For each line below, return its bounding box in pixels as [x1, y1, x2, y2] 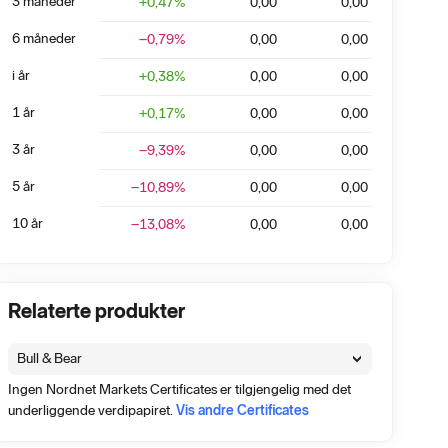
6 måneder [12, 30, 76, 47]
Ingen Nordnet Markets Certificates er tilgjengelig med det [8, 381, 351, 398]
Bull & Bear [17, 350, 82, 367]
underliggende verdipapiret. [8, 402, 173, 419]
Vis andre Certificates [176, 402, 309, 419]
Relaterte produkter [8, 299, 185, 323]
